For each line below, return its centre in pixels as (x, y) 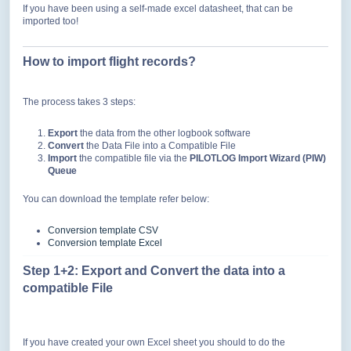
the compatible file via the (133, 158)
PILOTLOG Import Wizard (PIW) (258, 158)
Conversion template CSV (103, 230)
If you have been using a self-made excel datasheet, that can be (158, 9)
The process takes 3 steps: (79, 102)
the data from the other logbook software (164, 133)
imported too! (51, 21)
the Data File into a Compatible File (160, 146)
